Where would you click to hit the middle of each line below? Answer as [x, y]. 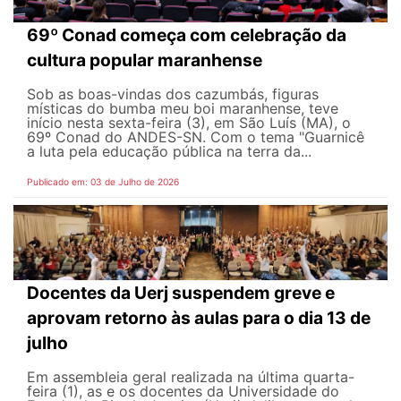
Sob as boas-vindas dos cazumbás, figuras [173, 94]
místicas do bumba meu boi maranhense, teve [183, 109]
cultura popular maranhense [145, 60]
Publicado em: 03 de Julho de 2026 [103, 182]
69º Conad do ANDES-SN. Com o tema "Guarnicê [196, 137]
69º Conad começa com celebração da [187, 35]
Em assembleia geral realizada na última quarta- [191, 377]
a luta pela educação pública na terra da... [169, 152]
